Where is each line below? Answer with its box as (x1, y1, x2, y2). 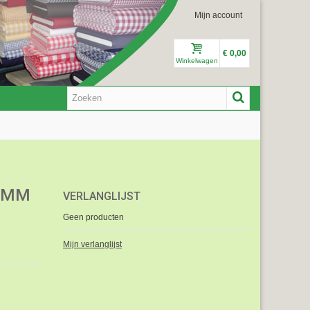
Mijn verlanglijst (63, 239, 122, 249)
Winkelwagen (176, 57, 218, 64)
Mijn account (194, 10, 242, 20)
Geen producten (63, 212, 124, 222)
